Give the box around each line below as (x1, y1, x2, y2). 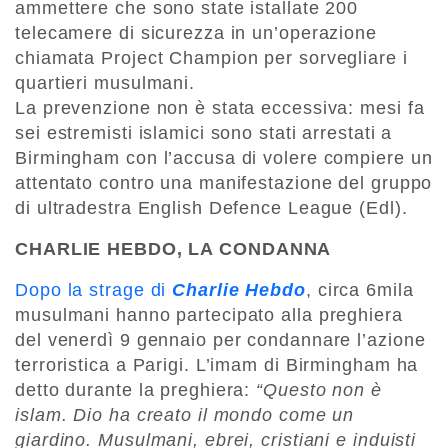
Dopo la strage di (15, 280, 167, 301)
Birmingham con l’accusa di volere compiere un (15, 148, 433, 169)
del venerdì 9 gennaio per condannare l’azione (15, 330, 426, 351)
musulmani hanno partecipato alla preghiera (15, 305, 403, 326)
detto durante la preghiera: (15, 380, 251, 401)
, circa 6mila (305, 280, 414, 301)
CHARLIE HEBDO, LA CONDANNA (15, 239, 332, 260)
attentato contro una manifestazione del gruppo (15, 173, 433, 194)
